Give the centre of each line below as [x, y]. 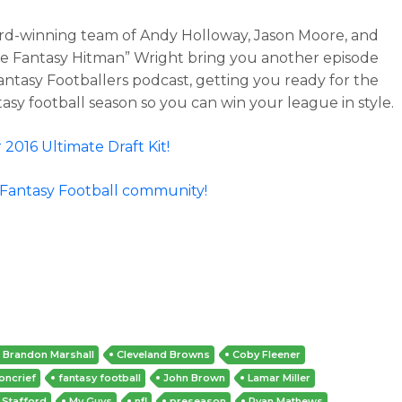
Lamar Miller [280, 378]
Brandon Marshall [49, 354]
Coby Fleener [267, 354]
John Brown [195, 378]
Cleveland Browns [164, 354]
